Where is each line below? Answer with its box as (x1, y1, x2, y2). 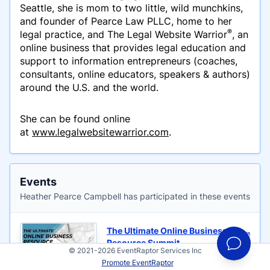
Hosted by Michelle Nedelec (107, 252, 218, 262)
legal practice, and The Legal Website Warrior (20, 28, 227, 40)
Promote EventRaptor (101, 258, 174, 267)
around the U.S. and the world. (20, 81, 159, 93)
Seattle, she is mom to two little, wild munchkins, (20, 2, 243, 14)
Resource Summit (107, 237, 180, 248)
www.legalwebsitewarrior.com (32, 126, 169, 138)
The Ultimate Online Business (107, 225, 227, 236)
